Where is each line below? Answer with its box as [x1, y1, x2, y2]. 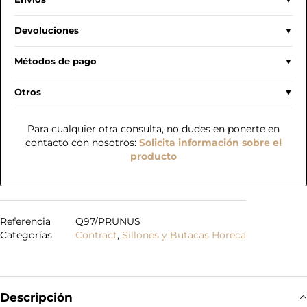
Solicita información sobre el [139, 136, 282, 149]
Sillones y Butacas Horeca [122, 229, 246, 241]
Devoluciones [14, 25, 79, 36]
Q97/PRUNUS [75, 215, 140, 228]
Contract [75, 229, 117, 241]
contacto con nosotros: [25, 136, 139, 149]
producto [130, 150, 177, 162]
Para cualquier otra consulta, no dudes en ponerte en [27, 123, 280, 135]
